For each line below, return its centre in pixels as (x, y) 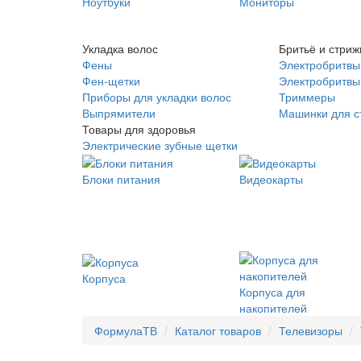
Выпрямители (119, 113)
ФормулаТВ (126, 331)
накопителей (273, 308)
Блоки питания (121, 179)
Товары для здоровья (139, 129)
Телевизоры (311, 331)
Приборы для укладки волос (157, 97)
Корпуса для (272, 292)
